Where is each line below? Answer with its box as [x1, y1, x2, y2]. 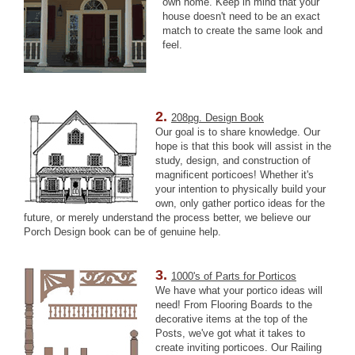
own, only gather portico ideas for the [155, 197, 325, 209]
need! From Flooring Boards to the [155, 299, 312, 311]
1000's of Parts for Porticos [171, 270, 296, 282]
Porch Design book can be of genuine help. [24, 226, 221, 238]
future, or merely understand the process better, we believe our [24, 212, 311, 223]
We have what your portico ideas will [155, 284, 323, 296]
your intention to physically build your [155, 183, 326, 195]
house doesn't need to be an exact [162, 10, 320, 22]
